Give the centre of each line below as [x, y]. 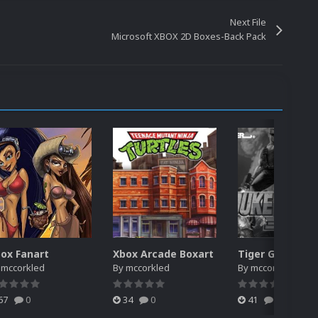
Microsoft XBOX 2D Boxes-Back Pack [188, 37]
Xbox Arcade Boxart [163, 254]
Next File [248, 22]
